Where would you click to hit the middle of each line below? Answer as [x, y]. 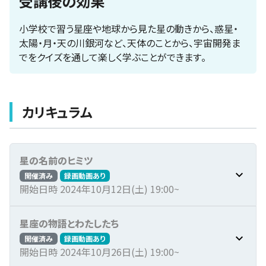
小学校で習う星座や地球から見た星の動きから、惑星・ [129, 28]
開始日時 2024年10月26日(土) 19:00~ [99, 252]
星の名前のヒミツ [56, 160]
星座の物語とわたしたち [69, 224]
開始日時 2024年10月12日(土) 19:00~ [99, 189]
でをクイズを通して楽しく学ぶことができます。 [113, 57]
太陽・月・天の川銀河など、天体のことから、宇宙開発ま [130, 42]
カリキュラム [57, 111]
